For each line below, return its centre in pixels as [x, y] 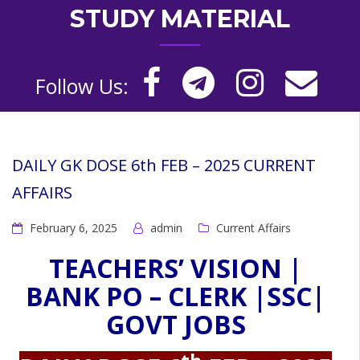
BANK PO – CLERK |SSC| [176, 297]
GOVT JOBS [176, 325]
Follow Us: [82, 86]
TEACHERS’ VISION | [176, 268]
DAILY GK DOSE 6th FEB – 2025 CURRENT [164, 165]
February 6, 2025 [74, 227]
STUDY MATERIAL [180, 19]
